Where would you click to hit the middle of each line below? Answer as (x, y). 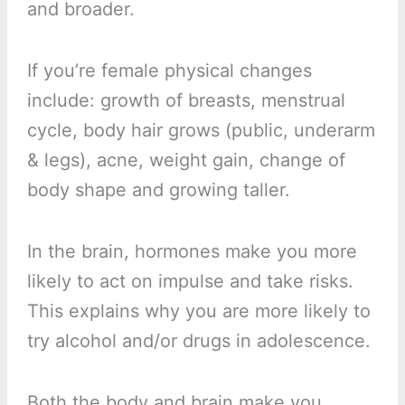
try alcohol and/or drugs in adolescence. (198, 341)
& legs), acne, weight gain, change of (186, 160)
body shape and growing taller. (158, 190)
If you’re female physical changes (169, 71)
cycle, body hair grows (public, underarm (201, 131)
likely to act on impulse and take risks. (190, 282)
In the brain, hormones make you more (192, 252)
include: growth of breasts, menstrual (186, 101)
